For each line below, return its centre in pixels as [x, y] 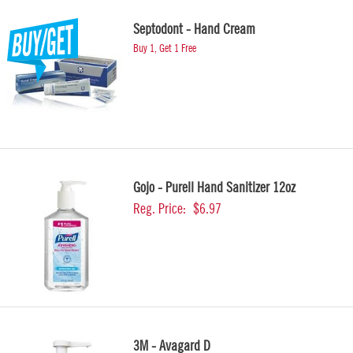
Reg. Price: [160, 209]
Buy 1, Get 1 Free [165, 49]
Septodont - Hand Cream [194, 29]
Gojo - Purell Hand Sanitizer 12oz [214, 188]
